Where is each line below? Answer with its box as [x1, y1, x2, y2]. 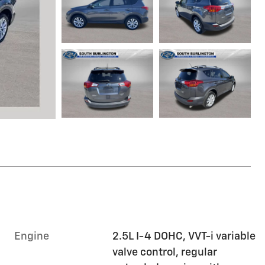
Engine [14, 231, 49, 243]
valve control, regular [112, 247, 218, 258]
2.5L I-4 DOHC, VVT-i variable [112, 231, 256, 243]
